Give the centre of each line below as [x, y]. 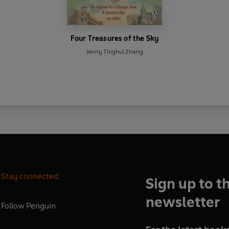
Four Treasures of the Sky [114, 38]
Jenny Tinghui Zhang [114, 51]
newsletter [182, 202]
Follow [14, 205]
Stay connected [30, 176]
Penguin [41, 205]
